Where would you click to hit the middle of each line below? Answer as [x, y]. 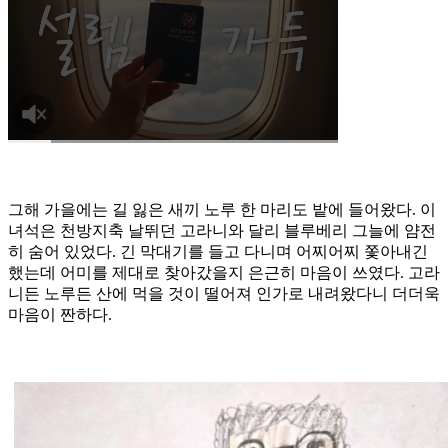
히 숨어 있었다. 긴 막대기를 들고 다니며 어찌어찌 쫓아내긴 [218, 252]
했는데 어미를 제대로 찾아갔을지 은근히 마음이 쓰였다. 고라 [224, 273]
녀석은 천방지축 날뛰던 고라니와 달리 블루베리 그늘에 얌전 [222, 231]
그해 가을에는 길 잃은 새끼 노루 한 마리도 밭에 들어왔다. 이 [222, 210]
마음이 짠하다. [60, 315]
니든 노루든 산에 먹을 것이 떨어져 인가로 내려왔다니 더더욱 [224, 294]
